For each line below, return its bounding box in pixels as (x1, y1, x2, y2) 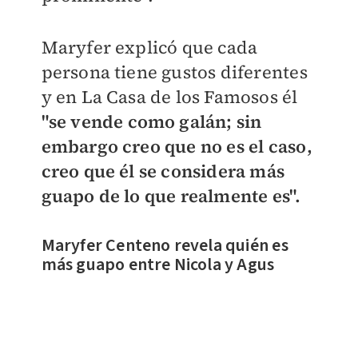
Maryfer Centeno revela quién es (41, 233, 288, 259)
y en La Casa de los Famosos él (41, 85, 298, 109)
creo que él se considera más (41, 159, 285, 184)
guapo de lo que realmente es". (41, 184, 301, 209)
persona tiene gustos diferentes (41, 60, 308, 85)
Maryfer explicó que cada (41, 35, 258, 60)
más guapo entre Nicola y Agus (41, 252, 275, 278)
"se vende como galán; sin (41, 109, 262, 134)
